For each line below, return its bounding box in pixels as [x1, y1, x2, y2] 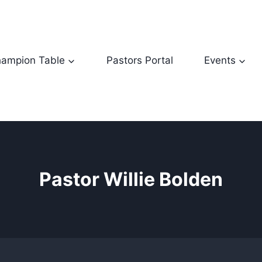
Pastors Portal [106, 54, 173, 66]
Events [204, 54, 236, 66]
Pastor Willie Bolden [39, 167, 223, 191]
